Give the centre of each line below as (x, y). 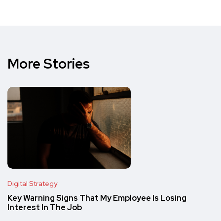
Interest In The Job (45, 208)
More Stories (49, 63)
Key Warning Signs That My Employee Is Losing (97, 198)
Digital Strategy (32, 184)
